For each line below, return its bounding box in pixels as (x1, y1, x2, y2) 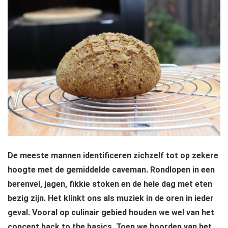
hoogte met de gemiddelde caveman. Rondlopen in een (8, 165, 215, 175)
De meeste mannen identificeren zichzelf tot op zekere (8, 151, 218, 161)
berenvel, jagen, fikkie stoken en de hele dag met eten (8, 179, 212, 189)
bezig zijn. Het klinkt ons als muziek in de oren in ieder (8, 193, 214, 204)
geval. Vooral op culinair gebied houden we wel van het (8, 208, 214, 218)
